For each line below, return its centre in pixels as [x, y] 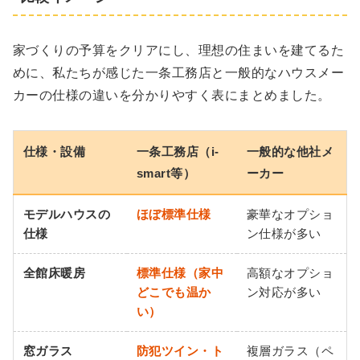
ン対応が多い [284, 292]
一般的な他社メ [290, 151]
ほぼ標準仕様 [174, 214]
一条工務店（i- [178, 151]
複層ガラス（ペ [290, 350]
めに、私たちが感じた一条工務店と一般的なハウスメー [178, 72]
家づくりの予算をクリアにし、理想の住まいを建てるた [179, 50]
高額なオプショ [290, 272]
